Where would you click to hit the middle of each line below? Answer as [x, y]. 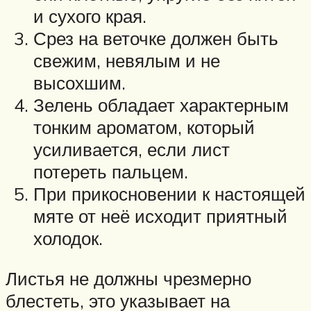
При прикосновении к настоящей [169, 194]
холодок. [68, 238]
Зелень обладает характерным [161, 105]
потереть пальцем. [111, 172]
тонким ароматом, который [144, 127]
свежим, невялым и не [127, 61]
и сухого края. [90, 16]
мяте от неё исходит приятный [160, 216]
